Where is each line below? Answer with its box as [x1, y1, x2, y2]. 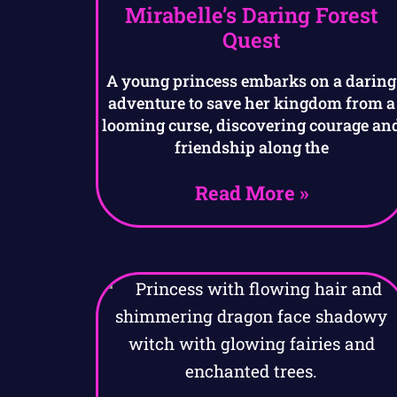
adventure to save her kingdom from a [107, 92, 395, 114]
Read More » [194, 180, 308, 206]
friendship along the [174, 136, 329, 159]
